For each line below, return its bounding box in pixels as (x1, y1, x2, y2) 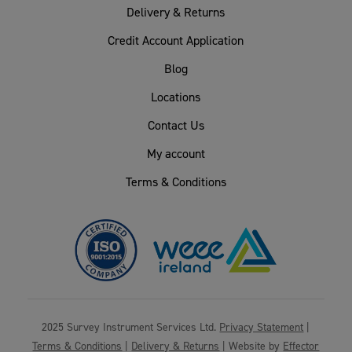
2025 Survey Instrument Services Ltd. (42, 319, 220, 333)
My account (146, 145, 205, 161)
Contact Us (147, 116, 204, 133)
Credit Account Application (108, 31, 244, 48)
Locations (151, 88, 201, 104)
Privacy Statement (219, 319, 304, 333)
